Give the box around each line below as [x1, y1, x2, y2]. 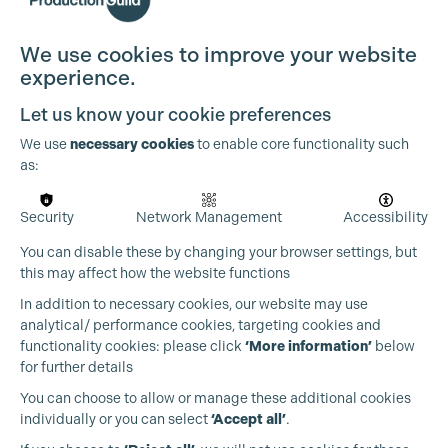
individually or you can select [20, 411, 211, 427]
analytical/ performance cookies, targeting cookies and [20, 317, 381, 333]
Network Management [135, 209, 282, 225]
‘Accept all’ [211, 411, 286, 428]
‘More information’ [245, 338, 372, 355]
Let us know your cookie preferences [20, 103, 331, 125]
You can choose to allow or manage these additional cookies [20, 390, 411, 406]
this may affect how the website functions [20, 265, 290, 281]
